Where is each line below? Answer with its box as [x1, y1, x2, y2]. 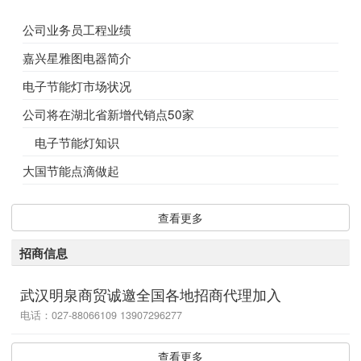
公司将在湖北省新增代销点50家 [23, 105, 194, 123]
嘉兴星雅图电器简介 [23, 48, 131, 67]
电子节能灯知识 [23, 133, 119, 151]
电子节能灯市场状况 [23, 77, 131, 95]
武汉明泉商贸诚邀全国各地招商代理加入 [20, 283, 282, 305]
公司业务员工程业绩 [23, 20, 131, 39]
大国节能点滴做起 [23, 161, 119, 180]
